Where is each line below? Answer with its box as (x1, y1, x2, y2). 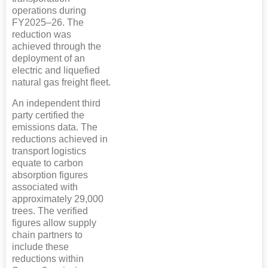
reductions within (12, 254, 84, 264)
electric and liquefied (12, 65, 100, 76)
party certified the (12, 110, 84, 121)
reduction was (12, 29, 71, 40)
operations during (12, 5, 86, 16)
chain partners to (12, 230, 83, 240)
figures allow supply (12, 218, 96, 229)
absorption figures (12, 170, 88, 181)
